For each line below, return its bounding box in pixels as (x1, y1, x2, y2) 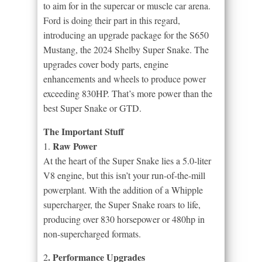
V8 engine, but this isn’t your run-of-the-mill (43, 168, 205, 181)
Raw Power (53, 139, 97, 153)
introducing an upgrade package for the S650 (43, 28, 209, 41)
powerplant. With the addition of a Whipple (43, 183, 203, 196)
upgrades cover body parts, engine (43, 57, 168, 70)
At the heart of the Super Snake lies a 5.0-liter (43, 154, 211, 167)
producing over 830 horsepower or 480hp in (43, 212, 205, 225)
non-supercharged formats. (43, 227, 141, 240)
